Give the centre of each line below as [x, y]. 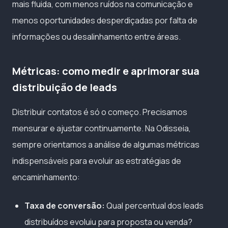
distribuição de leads [65, 87]
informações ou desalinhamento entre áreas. [96, 36]
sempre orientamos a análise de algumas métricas [106, 144]
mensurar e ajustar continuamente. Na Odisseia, [102, 128]
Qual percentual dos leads [154, 205]
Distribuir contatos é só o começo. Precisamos [100, 112]
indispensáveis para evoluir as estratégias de [97, 161]
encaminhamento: [46, 177]
